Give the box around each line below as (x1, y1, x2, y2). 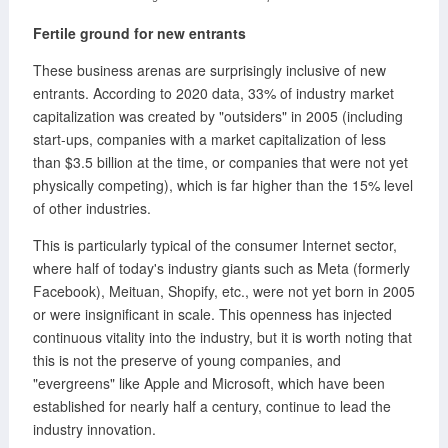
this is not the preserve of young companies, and (32, 349, 341, 370)
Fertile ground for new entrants (32, 22, 246, 43)
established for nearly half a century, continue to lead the (32, 395, 391, 416)
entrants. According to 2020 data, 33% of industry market (32, 82, 394, 103)
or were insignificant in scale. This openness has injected (32, 303, 392, 324)
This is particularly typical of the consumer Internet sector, (32, 234, 397, 255)
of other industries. (32, 197, 151, 218)
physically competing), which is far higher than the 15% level (32, 174, 413, 195)
